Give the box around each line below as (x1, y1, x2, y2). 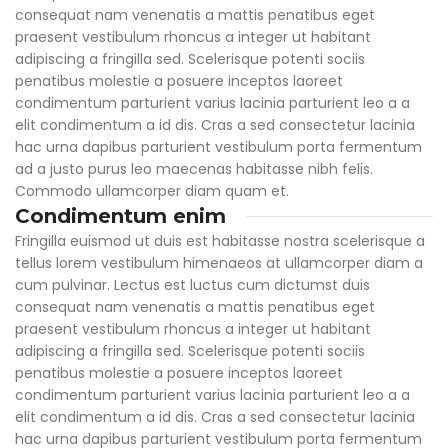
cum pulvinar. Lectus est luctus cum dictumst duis (15, 275, 370, 296)
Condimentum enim (15, 204, 226, 229)
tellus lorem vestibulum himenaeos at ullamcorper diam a (15, 253, 423, 274)
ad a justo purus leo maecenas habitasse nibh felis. (15, 159, 373, 180)
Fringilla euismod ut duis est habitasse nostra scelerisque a (15, 231, 425, 252)
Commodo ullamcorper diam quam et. (15, 181, 289, 202)
